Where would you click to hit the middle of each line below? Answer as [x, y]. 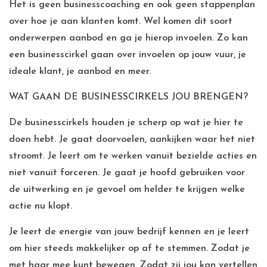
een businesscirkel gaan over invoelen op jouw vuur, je [128, 55]
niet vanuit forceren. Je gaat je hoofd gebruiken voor [127, 173]
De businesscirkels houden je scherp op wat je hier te [126, 123]
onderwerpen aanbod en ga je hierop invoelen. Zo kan [128, 38]
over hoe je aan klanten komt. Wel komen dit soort [121, 21]
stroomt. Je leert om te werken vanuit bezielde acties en [133, 156]
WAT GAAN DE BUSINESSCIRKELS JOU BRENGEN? [128, 97]
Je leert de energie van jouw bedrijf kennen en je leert [129, 232]
